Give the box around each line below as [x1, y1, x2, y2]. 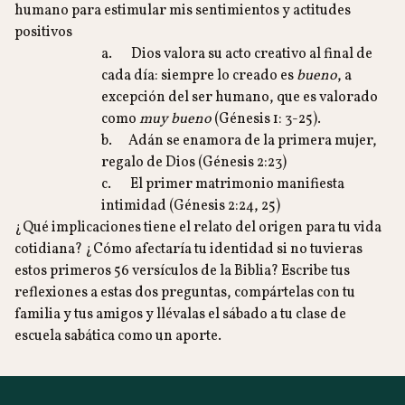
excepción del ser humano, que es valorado [101, 88, 378, 108]
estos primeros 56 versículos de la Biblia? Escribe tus [14, 261, 350, 281]
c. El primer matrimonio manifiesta [101, 174, 344, 194]
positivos [14, 23, 72, 42]
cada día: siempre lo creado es [101, 66, 297, 86]
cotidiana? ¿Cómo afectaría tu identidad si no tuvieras [14, 240, 363, 259]
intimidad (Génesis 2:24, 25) [101, 196, 280, 216]
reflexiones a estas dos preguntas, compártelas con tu [14, 283, 355, 303]
